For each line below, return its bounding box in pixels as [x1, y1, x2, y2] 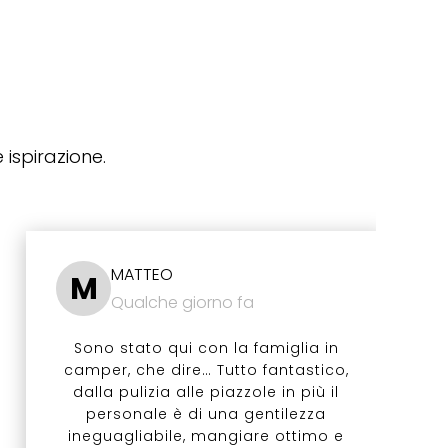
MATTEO [111, 263, 173, 287]
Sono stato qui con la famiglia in [73, 338, 339, 359]
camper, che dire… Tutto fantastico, [63, 360, 349, 381]
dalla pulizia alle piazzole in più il [73, 382, 339, 403]
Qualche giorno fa [111, 291, 254, 315]
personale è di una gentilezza [86, 404, 326, 425]
